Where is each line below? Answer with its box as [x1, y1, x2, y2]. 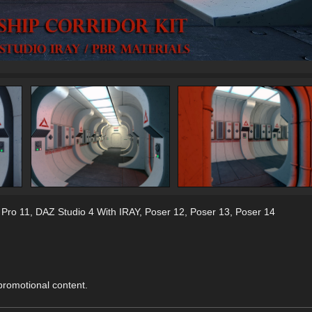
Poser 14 [235, 206, 275, 218]
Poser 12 [144, 206, 185, 218]
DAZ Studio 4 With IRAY [35, 206, 139, 218]
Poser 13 [189, 206, 230, 218]
